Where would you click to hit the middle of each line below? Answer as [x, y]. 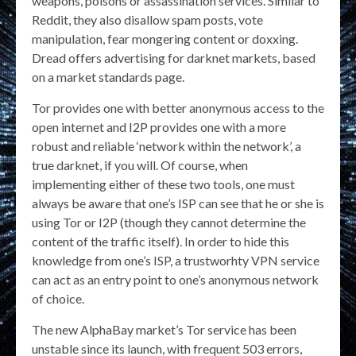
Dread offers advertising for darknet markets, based [174, 57]
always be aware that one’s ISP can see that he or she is [178, 203]
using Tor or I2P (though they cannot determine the [169, 222]
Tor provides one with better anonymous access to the [178, 107]
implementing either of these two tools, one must [163, 184]
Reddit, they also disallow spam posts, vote [147, 19]
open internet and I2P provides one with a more [159, 126]
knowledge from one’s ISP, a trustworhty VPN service [176, 260]
